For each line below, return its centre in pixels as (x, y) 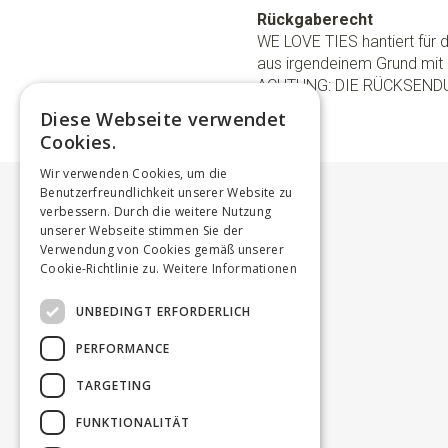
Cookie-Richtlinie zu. (100, 268)
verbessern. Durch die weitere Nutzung (156, 211)
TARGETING (114, 385)
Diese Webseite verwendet (163, 119)
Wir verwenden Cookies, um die (134, 173)
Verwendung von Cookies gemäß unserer (162, 249)
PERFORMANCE (123, 348)
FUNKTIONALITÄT (133, 422)
